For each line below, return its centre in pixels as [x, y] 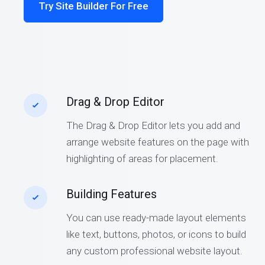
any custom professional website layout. [155, 251]
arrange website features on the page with [158, 142]
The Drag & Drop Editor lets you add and [153, 125]
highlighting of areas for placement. [143, 159]
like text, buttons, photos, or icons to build [156, 234]
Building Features [112, 194]
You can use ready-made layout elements [156, 218]
